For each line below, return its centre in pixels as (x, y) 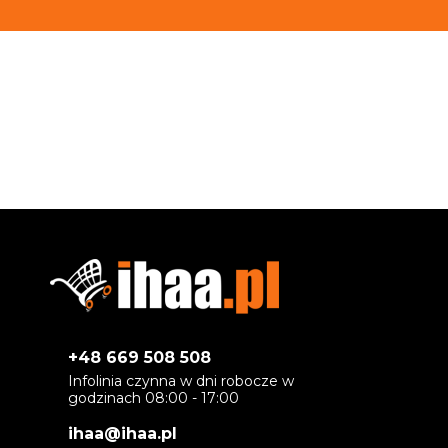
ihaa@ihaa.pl (122, 434)
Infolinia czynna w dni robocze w (181, 381)
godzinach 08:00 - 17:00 (153, 398)
